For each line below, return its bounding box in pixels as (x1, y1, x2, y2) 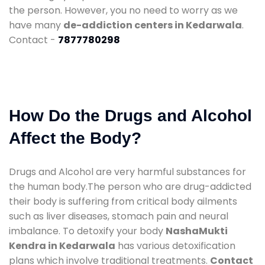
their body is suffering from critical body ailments (9, 194, 237, 208)
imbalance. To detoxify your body (9, 224, 166, 238)
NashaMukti (166, 224, 228, 238)
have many (9, 18, 63, 32)
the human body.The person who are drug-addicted (9, 179, 251, 193)
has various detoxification (115, 238, 235, 253)
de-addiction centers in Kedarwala (63, 18, 242, 32)
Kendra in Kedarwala (9, 238, 115, 253)
